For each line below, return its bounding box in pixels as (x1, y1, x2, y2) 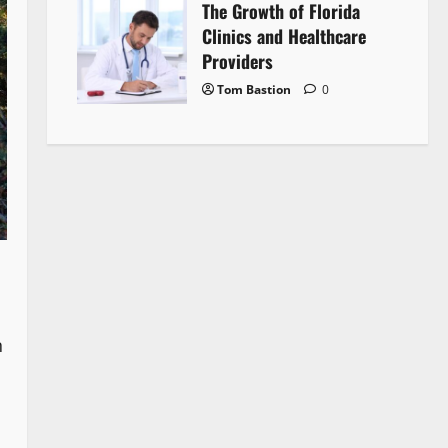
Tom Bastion (216, 80, 291, 98)
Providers (201, 47, 273, 74)
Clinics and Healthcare (201, 22, 366, 49)
